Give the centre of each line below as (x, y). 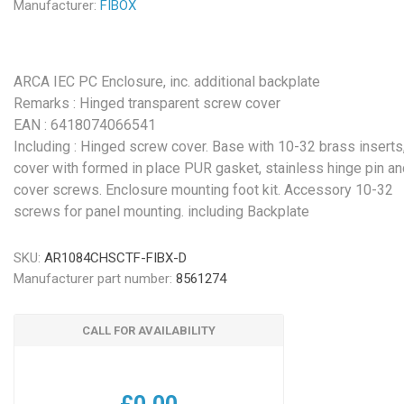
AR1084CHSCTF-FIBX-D (116, 258)
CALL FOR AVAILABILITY (149, 331)
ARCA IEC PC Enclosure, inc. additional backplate (167, 82)
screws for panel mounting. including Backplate (162, 211)
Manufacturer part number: (93, 279)
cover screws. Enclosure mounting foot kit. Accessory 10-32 (204, 190)
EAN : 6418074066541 (85, 125)
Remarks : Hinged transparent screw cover (147, 103)
